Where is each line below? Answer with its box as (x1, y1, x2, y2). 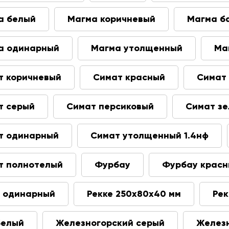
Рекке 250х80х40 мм (87, 188, 181, 199)
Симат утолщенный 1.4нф (90, 130, 209, 141)
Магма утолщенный (91, 42, 182, 54)
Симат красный (93, 72, 165, 83)
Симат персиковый (66, 101, 154, 112)
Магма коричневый (67, 13, 155, 25)
